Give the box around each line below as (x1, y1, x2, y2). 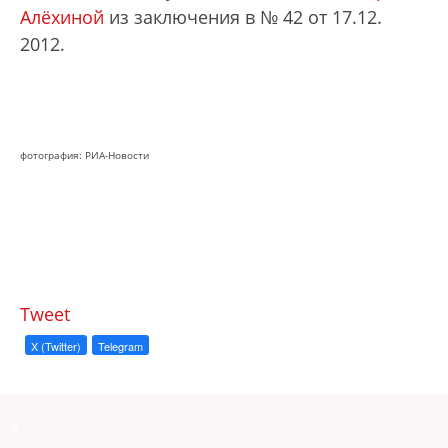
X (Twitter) (31, 338, 81, 354)
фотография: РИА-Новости (20, 148, 149, 162)
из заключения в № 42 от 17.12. (104, 5, 382, 29)
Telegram (98, 338, 143, 354)
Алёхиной (20, 5, 104, 29)
